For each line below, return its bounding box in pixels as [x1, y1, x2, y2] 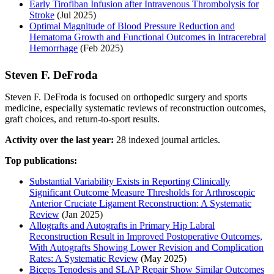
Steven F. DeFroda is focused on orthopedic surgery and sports [5, 91, 247, 102]
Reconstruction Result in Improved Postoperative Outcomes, [29, 231, 262, 242]
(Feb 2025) [78, 42, 123, 53]
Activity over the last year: [5, 134, 114, 145]
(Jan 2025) [59, 209, 103, 220]
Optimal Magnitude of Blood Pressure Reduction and [29, 20, 235, 31]
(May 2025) [138, 253, 187, 264]
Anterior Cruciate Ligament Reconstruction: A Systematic [29, 198, 251, 209]
